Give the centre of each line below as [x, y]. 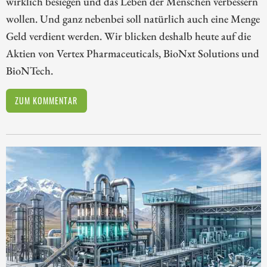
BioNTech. [30, 70]
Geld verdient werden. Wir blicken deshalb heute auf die [128, 35]
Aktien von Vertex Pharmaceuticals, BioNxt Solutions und [133, 53]
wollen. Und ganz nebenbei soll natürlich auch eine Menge [133, 18]
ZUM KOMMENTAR [46, 100]
